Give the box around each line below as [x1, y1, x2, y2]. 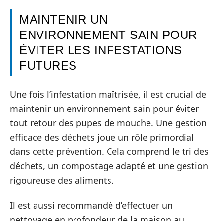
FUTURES [19, 59, 77, 72]
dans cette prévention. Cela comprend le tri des [10, 145, 209, 157]
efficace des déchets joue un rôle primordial [10, 131, 194, 143]
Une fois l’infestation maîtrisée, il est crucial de [10, 88, 206, 100]
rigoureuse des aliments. [10, 174, 114, 186]
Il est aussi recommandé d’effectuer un [10, 199, 173, 211]
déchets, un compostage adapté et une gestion [10, 159, 208, 172]
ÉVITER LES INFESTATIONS [19, 43, 182, 57]
